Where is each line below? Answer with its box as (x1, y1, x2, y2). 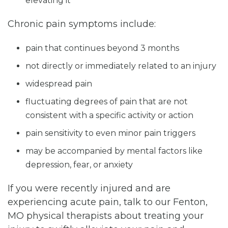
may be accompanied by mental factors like (25, 146, 203, 156)
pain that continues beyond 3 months (25, 43, 179, 53)
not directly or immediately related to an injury (25, 61, 216, 71)
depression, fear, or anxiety (25, 159, 133, 169)
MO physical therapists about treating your (8, 210, 204, 221)
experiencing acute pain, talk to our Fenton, (8, 196, 208, 208)
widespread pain (25, 78, 92, 89)
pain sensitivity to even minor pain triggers (25, 128, 195, 138)
